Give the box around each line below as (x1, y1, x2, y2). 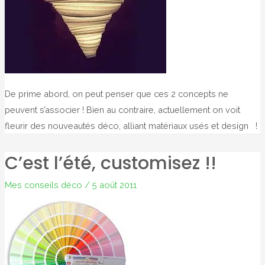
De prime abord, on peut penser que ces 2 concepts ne (4, 89, 228, 99)
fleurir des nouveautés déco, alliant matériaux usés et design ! (4, 121, 257, 131)
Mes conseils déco (4, 179, 82, 190)
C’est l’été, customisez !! (4, 150, 216, 176)
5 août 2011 (92, 179, 137, 190)
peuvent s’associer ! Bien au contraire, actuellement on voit (4, 105, 240, 115)
